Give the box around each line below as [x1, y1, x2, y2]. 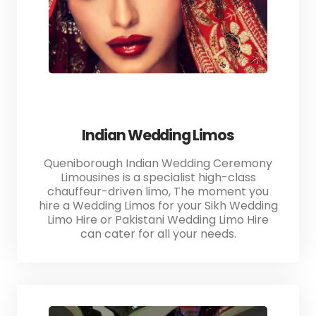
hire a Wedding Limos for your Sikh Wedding [38, 197, 278, 214]
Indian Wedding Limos [81, 125, 235, 146]
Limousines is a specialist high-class [60, 169, 256, 186]
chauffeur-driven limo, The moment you [47, 183, 269, 200]
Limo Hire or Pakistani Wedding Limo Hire [47, 212, 269, 229]
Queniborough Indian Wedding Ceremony [44, 155, 272, 172]
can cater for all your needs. [80, 226, 236, 243]
